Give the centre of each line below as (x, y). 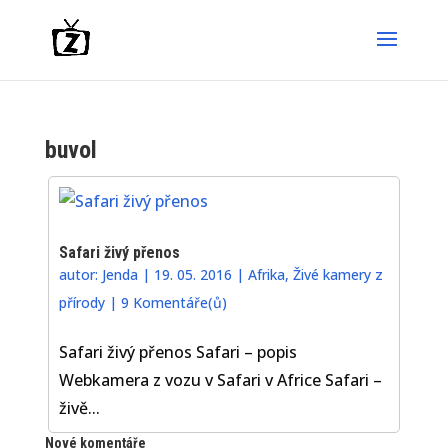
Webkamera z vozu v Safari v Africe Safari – (221, 379)
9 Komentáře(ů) (174, 302)
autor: (81, 274)
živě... (80, 407)
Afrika (267, 274)
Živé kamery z (338, 274)
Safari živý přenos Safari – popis (178, 351)
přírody (82, 302)
